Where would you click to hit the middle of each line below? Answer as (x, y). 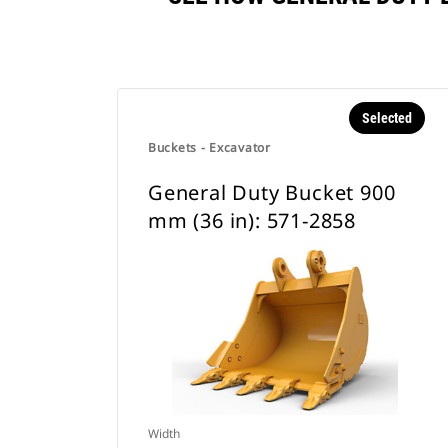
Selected (386, 118)
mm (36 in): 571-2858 (252, 220)
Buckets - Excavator (209, 147)
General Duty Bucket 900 (272, 192)
